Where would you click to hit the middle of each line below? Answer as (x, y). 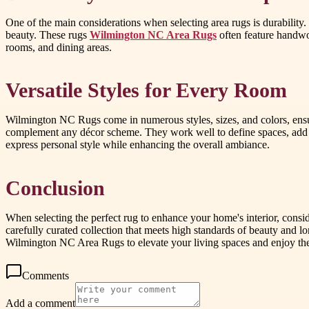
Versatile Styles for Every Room (146, 91)
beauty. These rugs (48, 35)
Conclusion (55, 188)
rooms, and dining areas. (59, 48)
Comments (46, 275)
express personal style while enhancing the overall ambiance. (138, 145)
